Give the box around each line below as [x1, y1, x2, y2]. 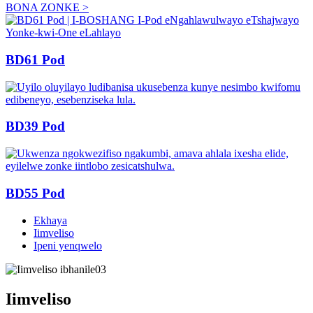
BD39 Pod [6, 119, 65, 134]
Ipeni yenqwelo [34, 239, 102, 252]
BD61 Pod [6, 52, 65, 68]
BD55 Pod [6, 185, 65, 201]
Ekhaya [34, 214, 67, 226]
